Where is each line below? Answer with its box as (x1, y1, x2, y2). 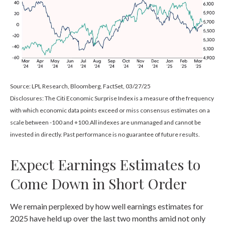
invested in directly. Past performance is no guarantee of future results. (10, 130, 200, 138)
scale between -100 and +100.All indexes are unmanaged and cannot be (10, 118, 201, 126)
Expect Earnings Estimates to (10, 154, 200, 174)
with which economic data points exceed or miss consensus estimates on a (10, 106, 210, 114)
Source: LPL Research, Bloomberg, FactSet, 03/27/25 (10, 82, 151, 90)
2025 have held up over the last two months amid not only (10, 213, 205, 223)
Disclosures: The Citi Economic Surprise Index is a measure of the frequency (10, 94, 214, 102)
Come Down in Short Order (10, 173, 187, 193)
